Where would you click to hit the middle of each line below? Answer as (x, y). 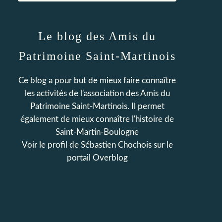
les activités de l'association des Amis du (97, 93)
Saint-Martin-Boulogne (97, 132)
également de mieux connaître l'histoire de (97, 119)
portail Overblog (97, 158)
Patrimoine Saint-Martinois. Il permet (97, 106)
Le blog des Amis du (97, 36)
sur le (162, 145)
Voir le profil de (51, 145)
